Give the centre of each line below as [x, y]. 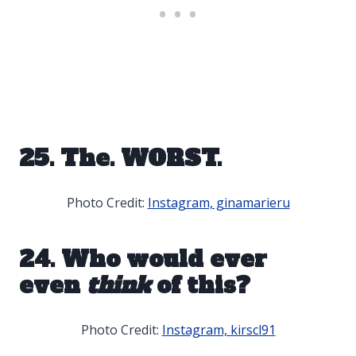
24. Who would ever [143, 259]
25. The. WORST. [120, 159]
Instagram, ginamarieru [219, 203]
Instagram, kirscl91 [219, 330]
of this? [200, 286]
